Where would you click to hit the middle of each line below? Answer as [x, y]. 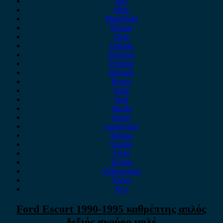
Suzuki [121, 144]
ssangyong [121, 126]
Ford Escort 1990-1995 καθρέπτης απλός [111, 209]
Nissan [121, 28]
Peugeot [121, 55]
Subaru [121, 135]
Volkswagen [121, 171]
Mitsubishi [121, 19]
